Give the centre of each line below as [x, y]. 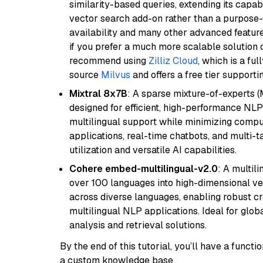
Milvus [116, 75]
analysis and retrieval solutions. [138, 225]
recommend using [109, 61]
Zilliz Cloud [173, 61]
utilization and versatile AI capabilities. [153, 150]
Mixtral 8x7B [98, 94]
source [85, 75]
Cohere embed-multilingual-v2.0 [144, 169]
